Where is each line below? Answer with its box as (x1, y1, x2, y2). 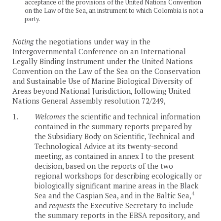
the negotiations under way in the (34, 36, 150, 46)
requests (49, 200, 75, 210)
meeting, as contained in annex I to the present (35, 150, 194, 161)
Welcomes (35, 111, 66, 121)
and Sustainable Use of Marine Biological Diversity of (12, 75, 192, 86)
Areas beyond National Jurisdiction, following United (12, 85, 190, 96)
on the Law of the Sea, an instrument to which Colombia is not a (24, 5, 203, 15)
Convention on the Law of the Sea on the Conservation (12, 66, 200, 76)
